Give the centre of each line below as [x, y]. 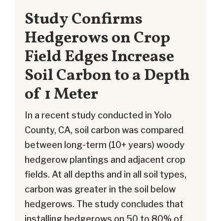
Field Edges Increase [99, 57]
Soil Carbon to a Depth [107, 76]
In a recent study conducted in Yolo [98, 115]
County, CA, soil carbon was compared [104, 130]
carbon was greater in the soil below [100, 189]
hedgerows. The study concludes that [104, 204]
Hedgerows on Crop [97, 38]
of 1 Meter [61, 95]
